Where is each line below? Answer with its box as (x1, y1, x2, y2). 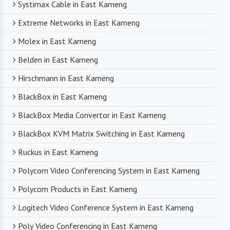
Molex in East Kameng (18, 36, 96, 47)
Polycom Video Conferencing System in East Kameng (18, 165, 200, 176)
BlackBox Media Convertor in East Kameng (18, 110, 166, 121)
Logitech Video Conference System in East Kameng (18, 202, 194, 213)
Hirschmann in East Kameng (18, 73, 114, 84)
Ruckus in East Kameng (18, 147, 98, 158)
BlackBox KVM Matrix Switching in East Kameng (18, 128, 185, 139)
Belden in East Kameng (18, 54, 98, 65)
